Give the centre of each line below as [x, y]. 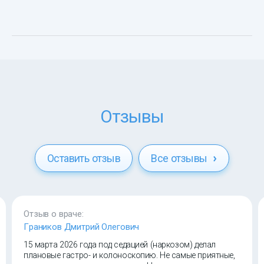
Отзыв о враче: [54, 214]
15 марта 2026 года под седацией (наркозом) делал [120, 245]
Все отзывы [181, 159]
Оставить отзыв [84, 159]
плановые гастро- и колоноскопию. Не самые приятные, [129, 255]
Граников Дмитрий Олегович [82, 227]
